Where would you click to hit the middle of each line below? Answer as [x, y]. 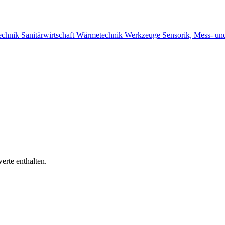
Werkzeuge [143, 35]
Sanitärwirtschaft [49, 35]
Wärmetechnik [100, 35]
